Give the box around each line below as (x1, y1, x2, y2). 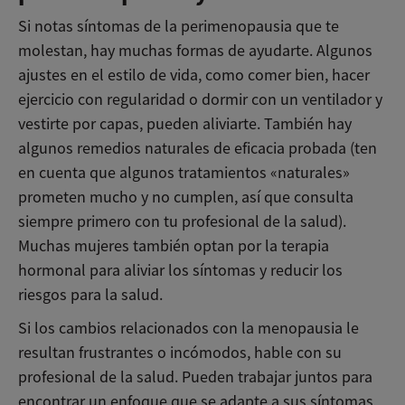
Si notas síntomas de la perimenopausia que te (18, 15, 339, 36)
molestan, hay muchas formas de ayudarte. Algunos (18, 40, 372, 61)
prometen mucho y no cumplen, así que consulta (18, 186, 353, 207)
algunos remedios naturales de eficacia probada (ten (18, 137, 377, 158)
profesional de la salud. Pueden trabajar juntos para (18, 367, 372, 388)
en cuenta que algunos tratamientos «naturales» (18, 162, 350, 183)
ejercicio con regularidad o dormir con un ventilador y (18, 89, 382, 109)
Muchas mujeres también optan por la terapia (18, 235, 329, 256)
